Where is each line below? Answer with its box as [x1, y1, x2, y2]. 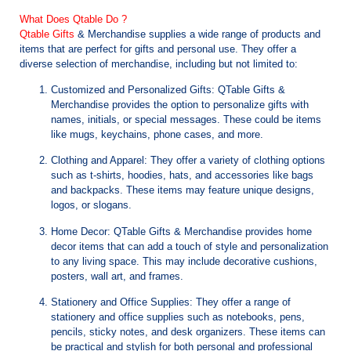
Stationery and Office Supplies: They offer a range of [51, 296, 291, 309]
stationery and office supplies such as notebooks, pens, [51, 311, 305, 324]
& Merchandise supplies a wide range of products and [74, 27, 320, 40]
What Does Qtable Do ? [20, 13, 127, 25]
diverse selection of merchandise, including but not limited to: [20, 57, 298, 70]
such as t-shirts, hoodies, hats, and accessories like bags [51, 169, 313, 182]
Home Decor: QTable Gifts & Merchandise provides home [51, 225, 312, 237]
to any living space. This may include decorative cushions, [51, 255, 317, 267]
